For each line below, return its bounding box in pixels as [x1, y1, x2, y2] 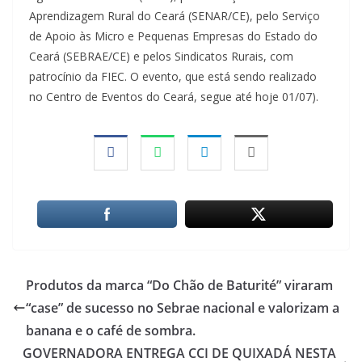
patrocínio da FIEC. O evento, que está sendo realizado [29, 68, 317, 84]
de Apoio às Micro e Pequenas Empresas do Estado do [29, 27, 318, 44]
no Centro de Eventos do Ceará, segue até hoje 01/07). [29, 88, 318, 104]
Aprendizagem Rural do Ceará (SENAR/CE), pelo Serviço [29, 7, 320, 23]
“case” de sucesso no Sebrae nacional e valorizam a [26, 298, 339, 317]
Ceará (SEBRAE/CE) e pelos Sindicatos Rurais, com [29, 48, 293, 64]
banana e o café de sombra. [26, 321, 196, 339]
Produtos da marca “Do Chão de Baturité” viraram [26, 276, 333, 294]
